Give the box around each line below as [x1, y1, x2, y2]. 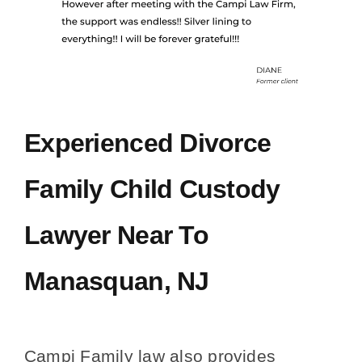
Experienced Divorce [24, 128, 271, 158]
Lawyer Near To [24, 221, 208, 250]
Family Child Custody [24, 175, 280, 204]
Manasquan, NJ [24, 267, 209, 297]
